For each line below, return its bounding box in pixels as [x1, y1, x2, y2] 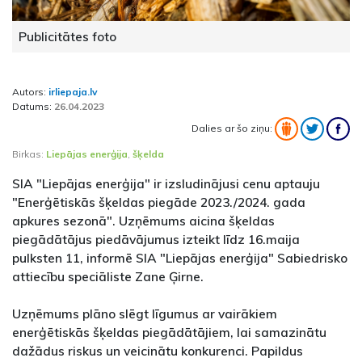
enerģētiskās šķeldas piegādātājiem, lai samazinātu [12, 324, 326, 341]
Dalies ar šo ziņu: [192, 121, 275, 134]
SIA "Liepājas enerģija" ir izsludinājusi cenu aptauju [12, 175, 320, 192]
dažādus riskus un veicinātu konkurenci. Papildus [12, 343, 303, 360]
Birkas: [12, 148, 46, 161]
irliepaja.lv [48, 86, 98, 99]
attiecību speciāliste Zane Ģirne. [12, 268, 204, 285]
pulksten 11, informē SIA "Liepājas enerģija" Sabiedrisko [12, 250, 347, 267]
